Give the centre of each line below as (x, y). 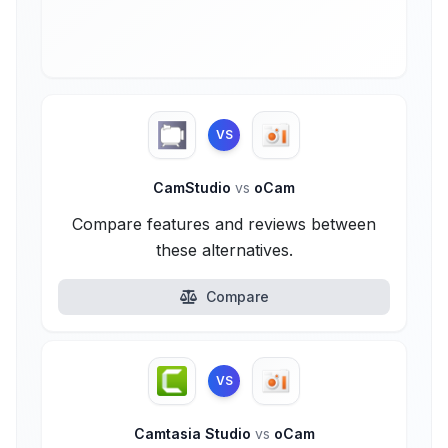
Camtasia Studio (194, 433)
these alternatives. (224, 250)
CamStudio (194, 187)
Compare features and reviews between (224, 224)
